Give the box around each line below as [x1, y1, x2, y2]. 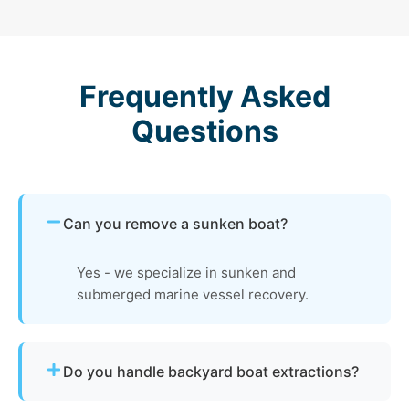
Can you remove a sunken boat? [63, 214, 288, 233]
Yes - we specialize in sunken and [77, 263, 296, 281]
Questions [131, 112, 278, 149]
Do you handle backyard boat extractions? [63, 362, 359, 381]
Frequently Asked [79, 78, 330, 114]
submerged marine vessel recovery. [77, 285, 309, 303]
